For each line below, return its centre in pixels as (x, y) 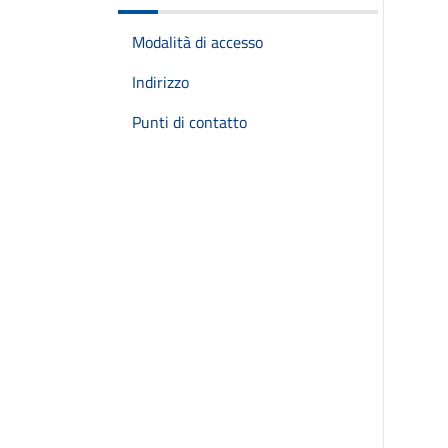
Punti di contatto (189, 122)
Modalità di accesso (197, 42)
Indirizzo (160, 82)
